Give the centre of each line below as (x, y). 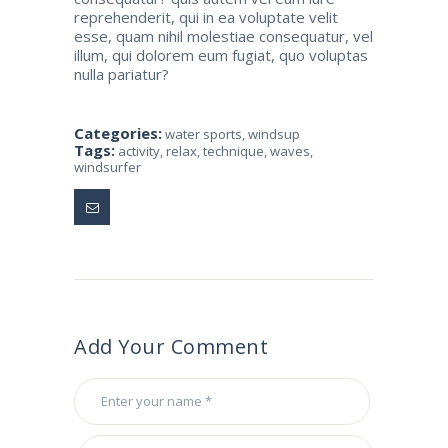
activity (139, 150)
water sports (203, 133)
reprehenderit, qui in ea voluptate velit (206, 17)
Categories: (118, 132)
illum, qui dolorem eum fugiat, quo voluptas (221, 55)
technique (233, 150)
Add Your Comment (171, 347)
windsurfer (107, 166)
